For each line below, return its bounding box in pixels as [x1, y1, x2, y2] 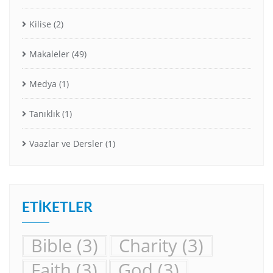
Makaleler [29, 48, 69, 60]
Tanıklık [29, 107, 60, 119]
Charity [119, 233, 177, 258]
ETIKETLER [22, 197, 93, 215]
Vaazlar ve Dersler [29, 137, 103, 149]
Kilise [29, 18, 51, 30]
